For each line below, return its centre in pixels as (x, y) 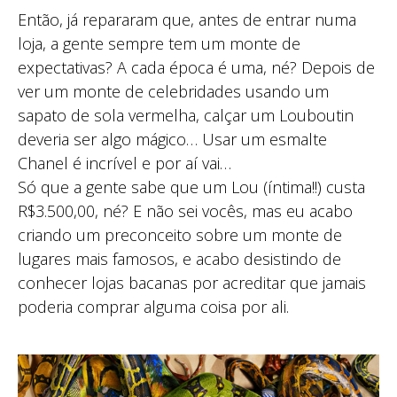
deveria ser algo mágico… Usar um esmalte (172, 140)
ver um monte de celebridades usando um (173, 92)
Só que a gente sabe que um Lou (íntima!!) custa (191, 187)
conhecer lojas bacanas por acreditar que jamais (192, 283)
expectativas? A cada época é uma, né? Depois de (196, 68)
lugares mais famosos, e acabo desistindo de (179, 259)
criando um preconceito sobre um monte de (180, 235)
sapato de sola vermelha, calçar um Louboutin (186, 116)
